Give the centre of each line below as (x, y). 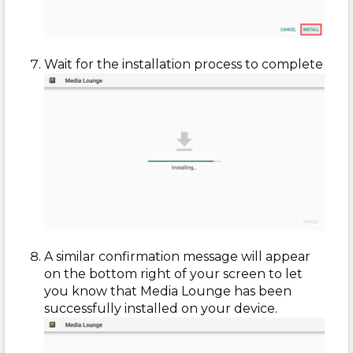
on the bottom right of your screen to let (173, 274)
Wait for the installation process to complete (184, 65)
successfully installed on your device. (161, 309)
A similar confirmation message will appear (177, 257)
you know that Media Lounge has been (168, 292)
